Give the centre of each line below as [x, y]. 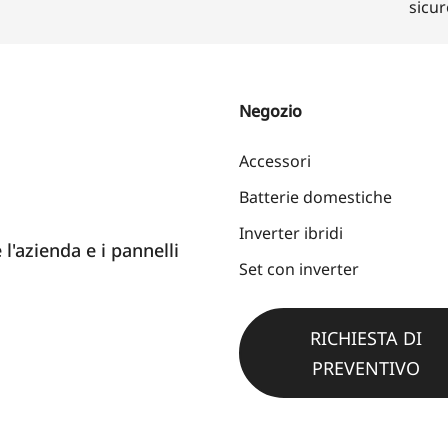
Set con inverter [299, 268]
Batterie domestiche [315, 196]
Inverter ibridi [291, 232]
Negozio [270, 110]
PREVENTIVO [366, 367]
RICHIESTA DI [366, 337]
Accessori [275, 160]
